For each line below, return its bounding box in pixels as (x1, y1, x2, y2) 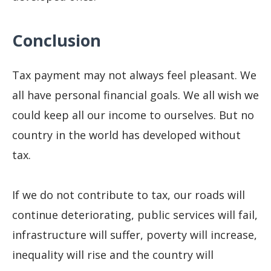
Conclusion (12, 29, 101, 52)
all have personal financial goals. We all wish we (12, 87, 259, 102)
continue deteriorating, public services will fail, (12, 207, 258, 223)
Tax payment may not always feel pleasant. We (12, 67, 256, 82)
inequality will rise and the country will (12, 247, 214, 263)
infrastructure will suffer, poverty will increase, (12, 227, 257, 243)
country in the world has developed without (12, 127, 241, 142)
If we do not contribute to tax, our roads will (12, 188, 245, 203)
